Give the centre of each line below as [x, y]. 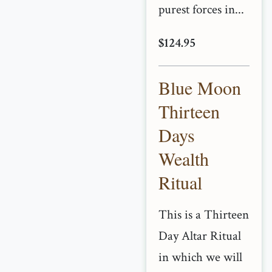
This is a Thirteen [204, 215]
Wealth [184, 158]
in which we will [200, 257]
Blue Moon [200, 87]
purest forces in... [201, 9]
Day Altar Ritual [200, 236]
